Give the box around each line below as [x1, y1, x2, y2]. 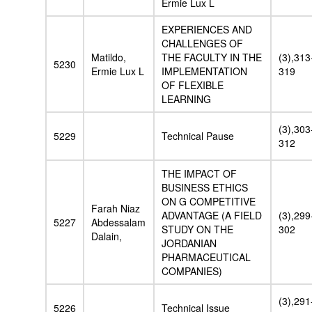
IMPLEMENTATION [162, 64, 247, 79]
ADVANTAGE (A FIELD [162, 208, 262, 223]
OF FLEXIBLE [162, 78, 224, 93]
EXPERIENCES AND [162, 22, 252, 37]
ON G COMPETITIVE [162, 194, 256, 209]
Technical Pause [162, 129, 234, 143]
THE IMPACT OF [162, 166, 237, 181]
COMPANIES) [162, 264, 222, 279]
